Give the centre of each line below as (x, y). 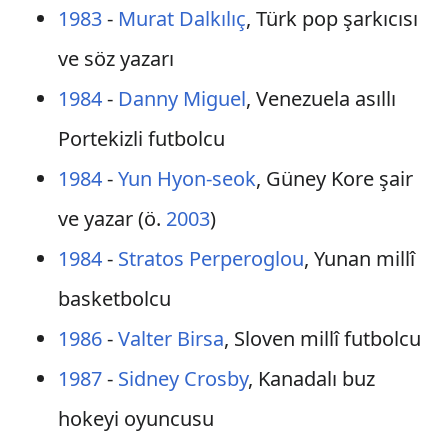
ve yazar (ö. (111, 218)
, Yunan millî (359, 258)
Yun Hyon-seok (186, 178)
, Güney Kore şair (334, 178)
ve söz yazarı (115, 58)
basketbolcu (114, 298)
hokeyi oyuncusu (135, 418)
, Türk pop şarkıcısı (331, 18)
